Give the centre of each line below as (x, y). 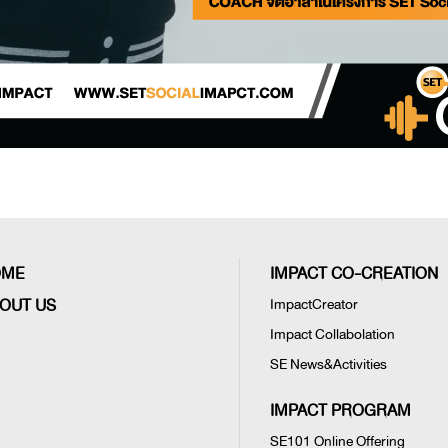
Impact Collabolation (332, 334)
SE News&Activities (328, 364)
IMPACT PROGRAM (340, 411)
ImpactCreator (314, 304)
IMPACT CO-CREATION (354, 274)
